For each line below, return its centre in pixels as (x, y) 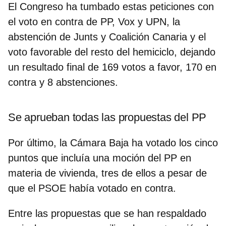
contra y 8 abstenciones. (63, 82)
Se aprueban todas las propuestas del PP (107, 117)
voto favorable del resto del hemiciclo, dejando (112, 52)
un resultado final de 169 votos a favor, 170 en (112, 67)
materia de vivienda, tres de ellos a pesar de (107, 173)
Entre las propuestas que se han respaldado (107, 213)
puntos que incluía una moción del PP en (100, 158)
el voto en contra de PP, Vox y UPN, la (94, 21)
